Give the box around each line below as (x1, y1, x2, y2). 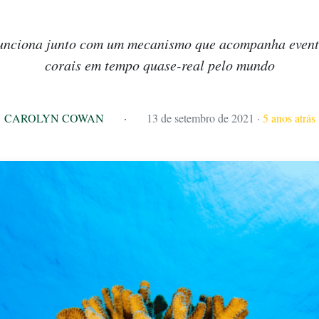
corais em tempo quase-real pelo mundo (44, 56, 275, 74)
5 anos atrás (262, 110, 315, 125)
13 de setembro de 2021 (146, 110, 254, 125)
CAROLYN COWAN (4, 110, 104, 125)
